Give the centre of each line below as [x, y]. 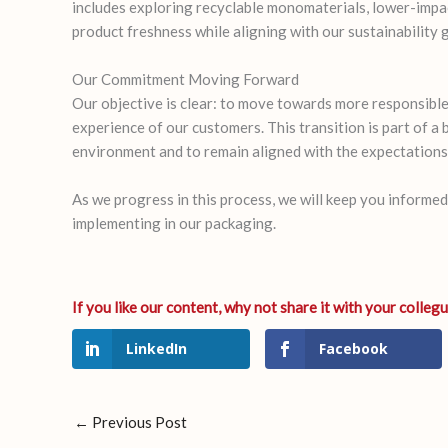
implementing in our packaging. [174, 223]
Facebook [353, 349]
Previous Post [138, 422]
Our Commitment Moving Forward [185, 79]
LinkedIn [156, 349]
